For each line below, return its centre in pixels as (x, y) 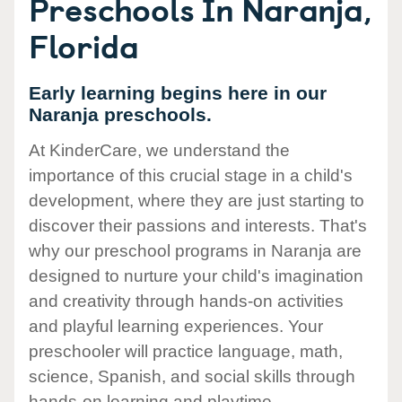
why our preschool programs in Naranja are (195, 251)
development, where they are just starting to (197, 201)
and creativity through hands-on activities (186, 301)
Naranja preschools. (120, 114)
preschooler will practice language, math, (186, 352)
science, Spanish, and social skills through (192, 377)
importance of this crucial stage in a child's (191, 176)
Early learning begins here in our (178, 93)
